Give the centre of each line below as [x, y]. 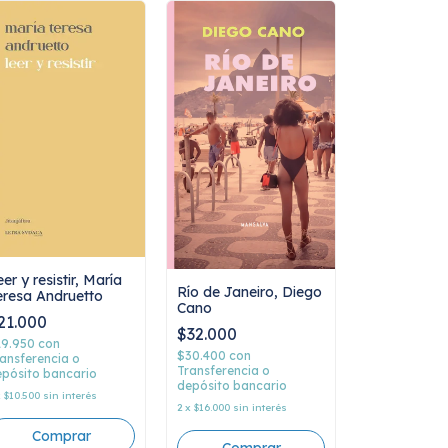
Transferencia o [223, 370]
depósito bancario [232, 385]
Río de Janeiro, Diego [249, 291]
